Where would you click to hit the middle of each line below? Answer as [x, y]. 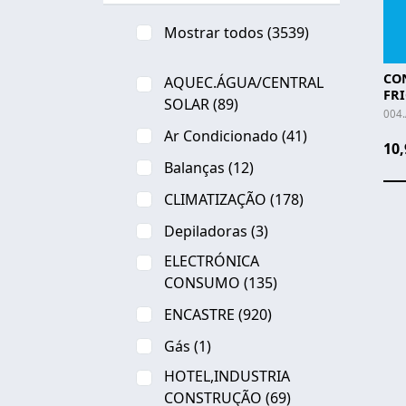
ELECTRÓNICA [212, 261]
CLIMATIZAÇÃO [215, 199]
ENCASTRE [199, 314]
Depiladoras [206, 231]
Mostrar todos [214, 33]
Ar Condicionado [221, 136]
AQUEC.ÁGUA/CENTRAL [244, 82]
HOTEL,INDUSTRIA [227, 376]
